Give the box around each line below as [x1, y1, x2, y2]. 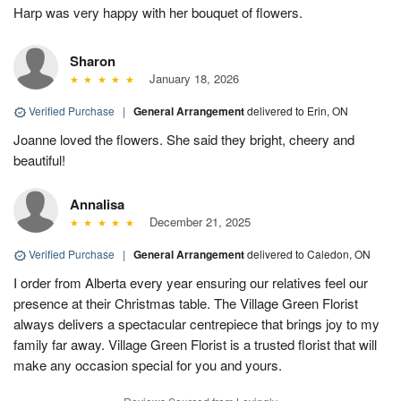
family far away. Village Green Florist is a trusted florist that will [13, 335, 377, 354]
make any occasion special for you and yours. [13, 355, 282, 375]
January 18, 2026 [141, 70, 239, 88]
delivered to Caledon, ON [247, 246, 371, 262]
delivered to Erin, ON [247, 103, 348, 119]
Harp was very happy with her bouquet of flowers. [13, 3, 303, 22]
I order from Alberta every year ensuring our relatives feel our [13, 273, 368, 293]
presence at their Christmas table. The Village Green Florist [13, 294, 358, 313]
